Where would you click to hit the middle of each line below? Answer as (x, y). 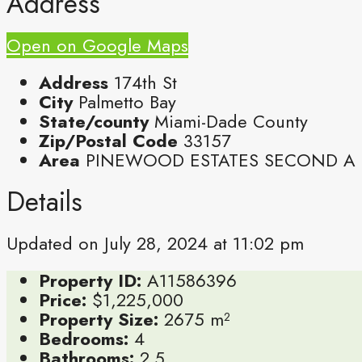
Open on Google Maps (97, 46)
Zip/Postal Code (108, 141)
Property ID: (90, 280)
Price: (63, 300)
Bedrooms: (84, 339)
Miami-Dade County (231, 122)
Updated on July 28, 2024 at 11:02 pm (155, 243)
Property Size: (99, 319)
